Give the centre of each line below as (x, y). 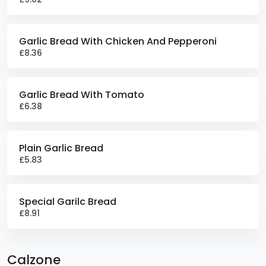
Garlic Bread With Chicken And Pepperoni (118, 41)
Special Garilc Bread (68, 202)
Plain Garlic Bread (61, 148)
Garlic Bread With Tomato (82, 95)
